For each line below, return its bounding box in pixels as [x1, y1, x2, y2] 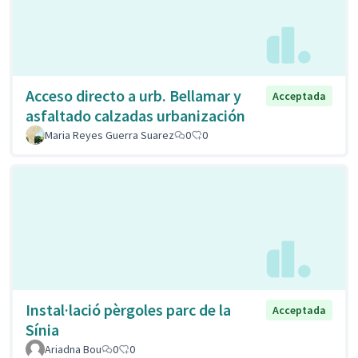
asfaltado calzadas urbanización [26, 105, 245, 126]
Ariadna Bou [45, 341, 101, 356]
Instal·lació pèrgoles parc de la [26, 299, 231, 320]
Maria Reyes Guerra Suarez [45, 128, 174, 143]
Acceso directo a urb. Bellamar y [26, 86, 241, 106]
